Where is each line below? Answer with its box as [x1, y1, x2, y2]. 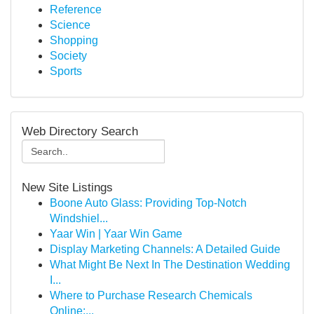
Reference [50, 4, 102, 15]
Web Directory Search [22, 124, 138, 138]
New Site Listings [22, 180, 113, 194]
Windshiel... [50, 212, 108, 224]
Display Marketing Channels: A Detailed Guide [50, 243, 280, 255]
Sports [50, 65, 82, 77]
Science [50, 19, 90, 31]
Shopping [50, 34, 98, 46]
